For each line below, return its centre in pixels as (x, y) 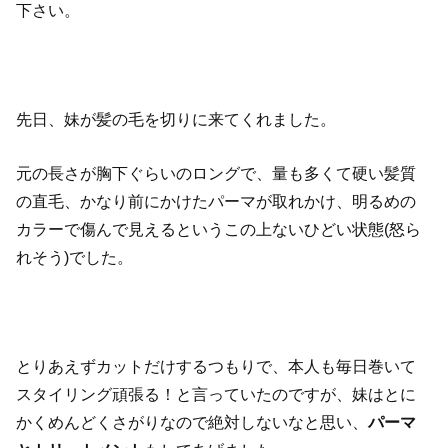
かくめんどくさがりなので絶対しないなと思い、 (192, 421)
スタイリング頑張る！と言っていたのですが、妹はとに (216, 393)
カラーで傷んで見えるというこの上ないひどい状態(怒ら (219, 229)
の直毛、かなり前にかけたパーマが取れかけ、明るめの (216, 201)
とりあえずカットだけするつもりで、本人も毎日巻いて (216, 365)
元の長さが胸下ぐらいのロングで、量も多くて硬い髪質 (216, 173)
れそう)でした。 (75, 257)
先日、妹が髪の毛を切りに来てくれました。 (176, 118)
